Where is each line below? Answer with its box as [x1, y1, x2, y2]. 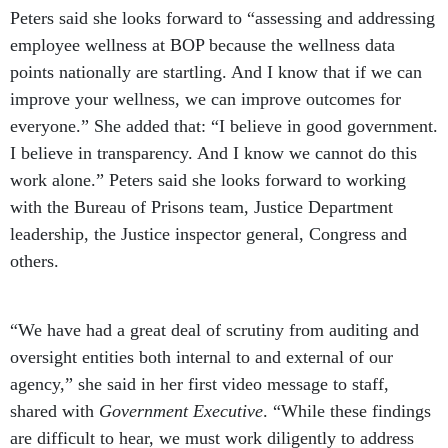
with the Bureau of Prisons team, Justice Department [10, 197, 393, 218]
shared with [10, 401, 99, 422]
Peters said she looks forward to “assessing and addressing [10, 8, 435, 29]
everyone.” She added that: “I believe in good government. [10, 116, 438, 137]
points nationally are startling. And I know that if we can [10, 62, 422, 83]
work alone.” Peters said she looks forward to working [10, 170, 406, 191]
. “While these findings [263, 401, 431, 422]
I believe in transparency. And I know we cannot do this [10, 143, 417, 164]
